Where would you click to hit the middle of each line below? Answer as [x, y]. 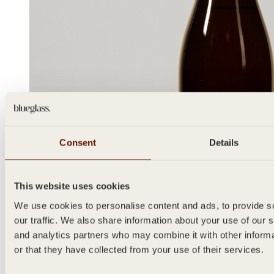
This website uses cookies [72, 186]
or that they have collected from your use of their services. [139, 249]
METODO [51, 250]
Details [224, 143]
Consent [78, 143]
